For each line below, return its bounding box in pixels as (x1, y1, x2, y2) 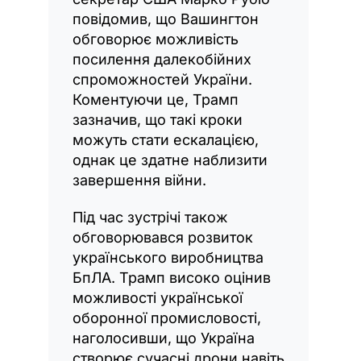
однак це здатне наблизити (73, 151, 268, 168)
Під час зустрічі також (73, 208, 228, 226)
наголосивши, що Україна (73, 329, 255, 346)
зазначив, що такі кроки (73, 110, 243, 128)
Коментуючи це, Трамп (73, 90, 239, 108)
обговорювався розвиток (73, 228, 253, 246)
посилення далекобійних (73, 50, 251, 68)
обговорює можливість (73, 30, 239, 48)
